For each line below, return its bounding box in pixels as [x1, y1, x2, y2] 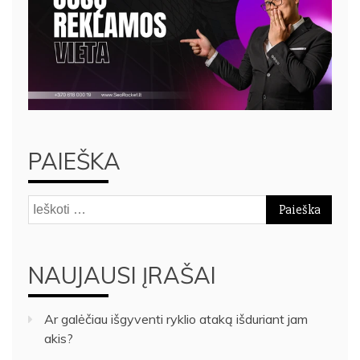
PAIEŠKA [28, 147, 121, 176]
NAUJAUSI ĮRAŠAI [28, 261, 216, 290]
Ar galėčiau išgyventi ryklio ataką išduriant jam [44, 311, 308, 328]
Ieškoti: [27, 197, 67, 214]
